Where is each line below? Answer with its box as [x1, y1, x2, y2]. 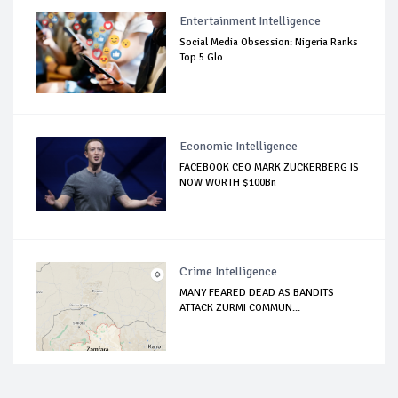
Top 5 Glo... [179, 51, 232, 65]
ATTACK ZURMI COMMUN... [179, 301, 301, 315]
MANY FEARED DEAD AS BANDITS [179, 286, 335, 300]
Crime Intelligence [179, 264, 278, 280]
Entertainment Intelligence [179, 13, 322, 29]
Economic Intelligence [179, 139, 298, 155]
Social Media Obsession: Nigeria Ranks [179, 36, 359, 50]
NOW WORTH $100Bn [179, 176, 277, 190]
